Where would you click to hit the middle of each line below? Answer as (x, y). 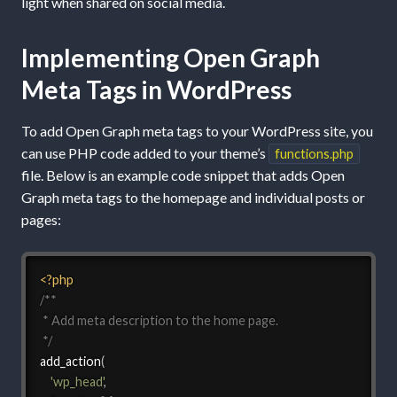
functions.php (314, 153)
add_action (70, 362)
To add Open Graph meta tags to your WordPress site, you (197, 130)
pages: (41, 219)
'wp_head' (77, 382)
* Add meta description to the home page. (159, 321)
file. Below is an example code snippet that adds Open (183, 175)
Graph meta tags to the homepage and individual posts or (193, 197)
